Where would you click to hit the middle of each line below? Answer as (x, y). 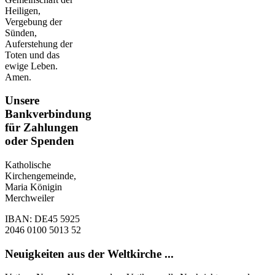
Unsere (22, 101)
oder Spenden (40, 141)
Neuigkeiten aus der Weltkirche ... (89, 254)
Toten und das (32, 55)
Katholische (28, 165)
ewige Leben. (31, 66)
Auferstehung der (39, 44)
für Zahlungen (42, 128)
